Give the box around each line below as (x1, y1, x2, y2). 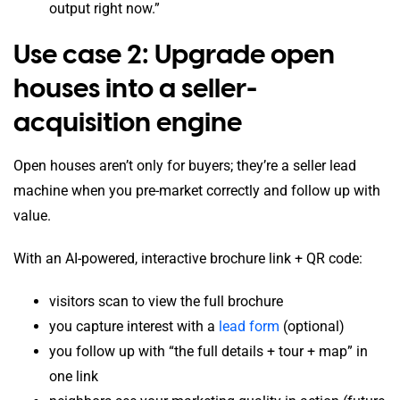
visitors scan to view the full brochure (49, 292, 283, 310)
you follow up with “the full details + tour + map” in (49, 342, 368, 360)
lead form (219, 317, 279, 335)
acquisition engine (13, 105, 242, 139)
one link (49, 367, 98, 385)
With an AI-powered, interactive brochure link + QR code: (13, 249, 362, 267)
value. (13, 206, 51, 224)
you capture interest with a (49, 317, 219, 335)
